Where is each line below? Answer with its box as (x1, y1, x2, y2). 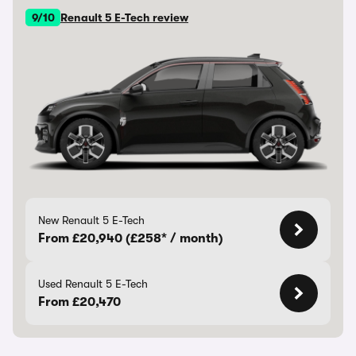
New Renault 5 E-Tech (38, 214, 145, 226)
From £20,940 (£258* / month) (38, 231, 223, 246)
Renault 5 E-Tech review (60, 11, 188, 24)
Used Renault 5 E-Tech (38, 277, 148, 290)
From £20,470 (38, 295, 121, 309)
